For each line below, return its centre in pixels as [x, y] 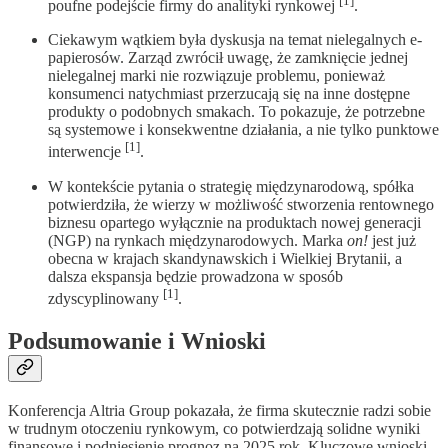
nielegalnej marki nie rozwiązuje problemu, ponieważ [216, 76]
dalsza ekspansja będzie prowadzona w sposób [195, 276]
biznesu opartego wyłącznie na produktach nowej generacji [234, 222]
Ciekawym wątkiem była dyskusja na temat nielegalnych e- [235, 40]
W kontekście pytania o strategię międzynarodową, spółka [231, 186]
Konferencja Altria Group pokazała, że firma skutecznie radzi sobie [219, 410]
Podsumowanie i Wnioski [137, 340]
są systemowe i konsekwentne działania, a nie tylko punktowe [243, 130]
